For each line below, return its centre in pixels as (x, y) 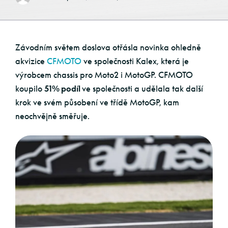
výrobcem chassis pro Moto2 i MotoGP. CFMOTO (104, 75)
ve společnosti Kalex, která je (135, 61)
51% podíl (63, 89)
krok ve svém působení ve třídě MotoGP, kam (97, 102)
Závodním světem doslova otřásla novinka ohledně (108, 47)
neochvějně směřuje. (52, 116)
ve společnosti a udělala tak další (142, 89)
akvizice (31, 61)
